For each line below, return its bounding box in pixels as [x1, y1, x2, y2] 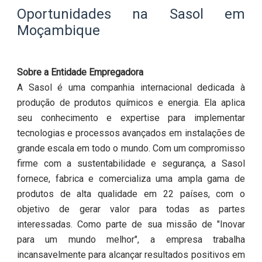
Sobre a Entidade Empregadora [16, 67, 143, 78]
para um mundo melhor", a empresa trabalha [16, 234, 246, 246]
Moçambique [16, 22, 100, 39]
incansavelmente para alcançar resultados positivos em [16, 249, 246, 261]
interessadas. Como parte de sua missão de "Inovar [16, 219, 246, 230]
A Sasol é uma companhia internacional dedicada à [16, 82, 246, 94]
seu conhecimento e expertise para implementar [16, 112, 246, 124]
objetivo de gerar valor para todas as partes [16, 204, 246, 215]
